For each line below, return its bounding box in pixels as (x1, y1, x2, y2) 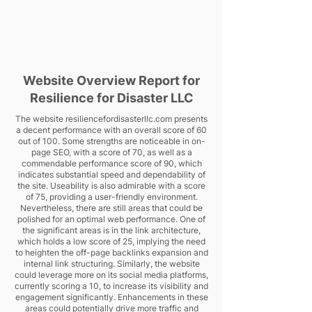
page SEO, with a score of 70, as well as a (31, 147, 192, 157)
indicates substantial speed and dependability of (17, 169, 205, 180)
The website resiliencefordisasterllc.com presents (15, 114, 208, 124)
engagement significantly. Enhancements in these (15, 292, 208, 302)
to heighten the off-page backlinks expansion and (15, 247, 208, 258)
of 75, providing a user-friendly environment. (25, 192, 198, 202)
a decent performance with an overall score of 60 (16, 125, 207, 135)
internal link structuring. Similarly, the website (23, 258, 200, 269)
